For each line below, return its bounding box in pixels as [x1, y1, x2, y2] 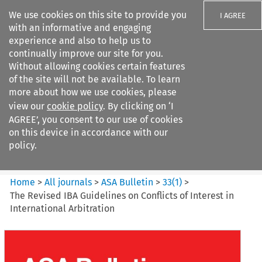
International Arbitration [10, 202, 115, 214]
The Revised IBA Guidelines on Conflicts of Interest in [10, 189, 235, 201]
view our [9, 101, 47, 112]
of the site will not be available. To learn [9, 74, 180, 85]
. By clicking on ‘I [103, 101, 174, 112]
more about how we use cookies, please [9, 87, 177, 98]
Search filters [79, 75, 136, 87]
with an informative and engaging [9, 22, 151, 33]
